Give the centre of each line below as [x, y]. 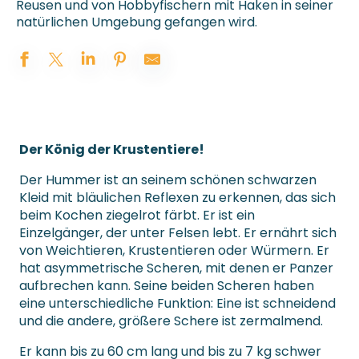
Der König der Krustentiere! [112, 150]
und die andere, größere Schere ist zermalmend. [171, 321]
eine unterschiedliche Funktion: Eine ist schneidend [177, 304]
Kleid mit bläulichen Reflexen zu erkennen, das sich [177, 198]
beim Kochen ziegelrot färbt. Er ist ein [137, 216]
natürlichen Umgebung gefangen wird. [137, 22]
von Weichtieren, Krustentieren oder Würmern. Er [174, 251]
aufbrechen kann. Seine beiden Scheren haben [167, 286]
